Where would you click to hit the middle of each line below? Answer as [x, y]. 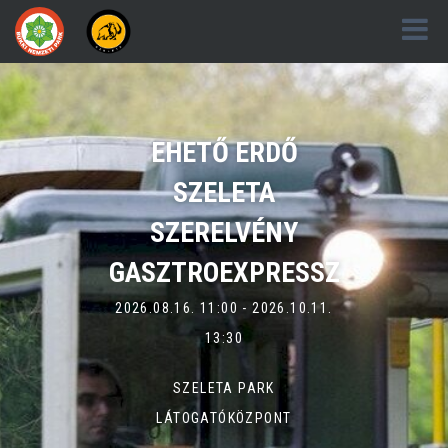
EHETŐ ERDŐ [224, 152]
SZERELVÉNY [224, 232]
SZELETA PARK [224, 388]
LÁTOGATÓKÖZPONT [224, 418]
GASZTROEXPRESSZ [224, 272]
